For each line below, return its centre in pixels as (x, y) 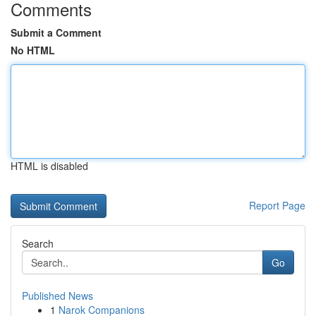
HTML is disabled (49, 166)
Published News (57, 296)
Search (38, 243)
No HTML (33, 50)
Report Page (277, 205)
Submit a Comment (56, 32)
